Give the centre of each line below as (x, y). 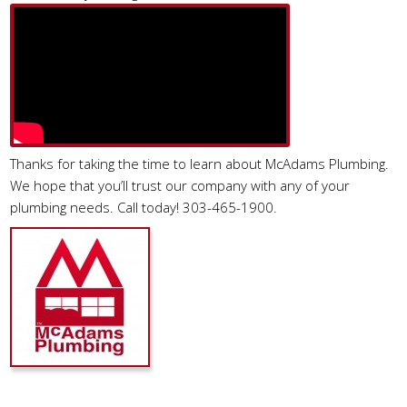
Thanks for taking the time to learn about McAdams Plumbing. (200, 164)
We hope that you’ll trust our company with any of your (180, 185)
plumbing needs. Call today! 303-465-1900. (144, 207)
